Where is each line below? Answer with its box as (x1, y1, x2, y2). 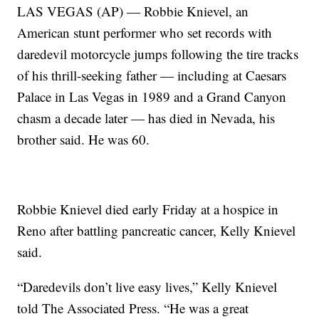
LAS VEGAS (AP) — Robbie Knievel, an (17, 2, 249, 21)
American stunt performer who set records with (17, 23, 273, 42)
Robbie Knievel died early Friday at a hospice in (17, 200, 279, 219)
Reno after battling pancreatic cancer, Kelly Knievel (17, 221, 296, 240)
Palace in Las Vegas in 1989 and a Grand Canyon (17, 88, 287, 106)
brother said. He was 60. (17, 130, 150, 149)
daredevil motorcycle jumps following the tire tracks (17, 45, 299, 63)
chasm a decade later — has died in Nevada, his (17, 109, 276, 127)
